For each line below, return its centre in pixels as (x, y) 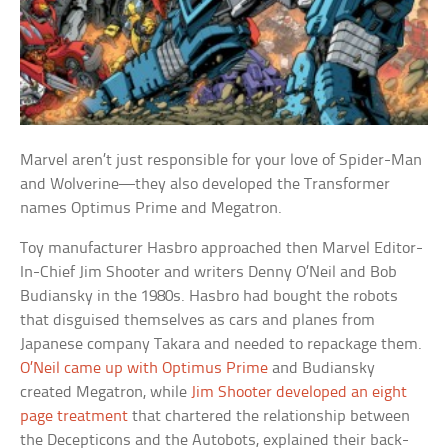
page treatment (74, 416)
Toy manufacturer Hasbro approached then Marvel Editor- (222, 248)
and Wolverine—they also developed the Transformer (205, 184)
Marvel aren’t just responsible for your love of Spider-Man (221, 160)
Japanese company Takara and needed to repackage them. (221, 344)
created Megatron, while (106, 392)
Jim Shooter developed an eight (299, 392)
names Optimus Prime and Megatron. (151, 208)
